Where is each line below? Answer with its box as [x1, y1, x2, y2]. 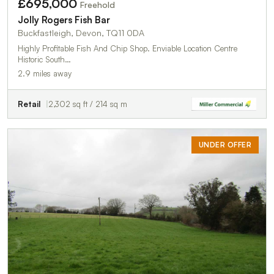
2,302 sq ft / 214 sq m [48, 98, 127, 109]
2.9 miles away [18, 68, 72, 78]
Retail [18, 98, 40, 109]
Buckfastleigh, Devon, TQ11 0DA [18, 27, 144, 38]
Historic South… [18, 54, 71, 64]
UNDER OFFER [198, 139, 251, 149]
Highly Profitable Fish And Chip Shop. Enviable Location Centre [18, 43, 237, 53]
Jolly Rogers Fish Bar [18, 13, 110, 26]
